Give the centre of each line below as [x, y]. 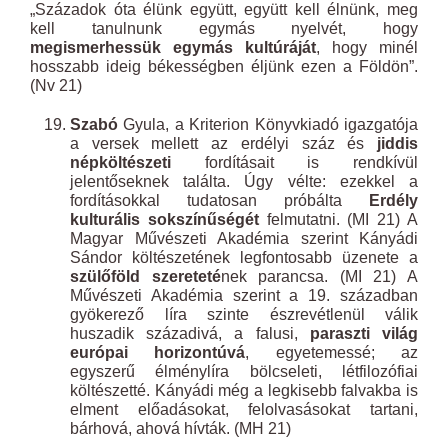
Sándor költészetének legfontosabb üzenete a [244, 257]
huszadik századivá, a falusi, [190, 333]
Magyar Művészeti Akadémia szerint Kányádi [244, 238]
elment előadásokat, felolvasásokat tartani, [244, 409]
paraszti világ [364, 333]
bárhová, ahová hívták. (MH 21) [180, 428]
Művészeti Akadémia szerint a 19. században [244, 295]
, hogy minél [367, 47]
